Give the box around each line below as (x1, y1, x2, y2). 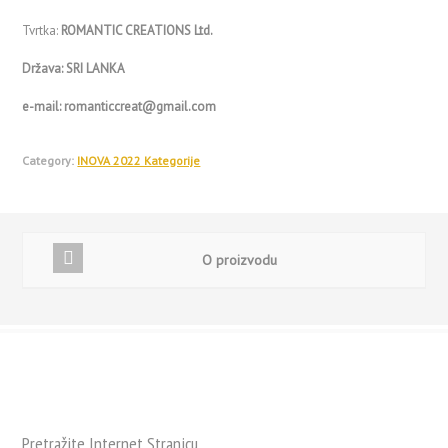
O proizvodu (201, 251, 277, 269)
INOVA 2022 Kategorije (77, 153, 201, 168)
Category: (22, 153, 75, 168)
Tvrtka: (22, 22, 62, 39)
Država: (22, 60, 67, 77)
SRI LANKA (66, 60, 126, 77)
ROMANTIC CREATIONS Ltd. (61, 22, 214, 39)
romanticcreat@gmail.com (64, 98, 217, 115)
